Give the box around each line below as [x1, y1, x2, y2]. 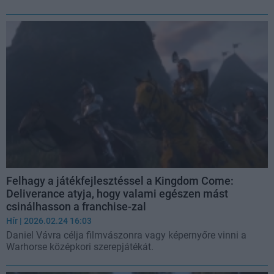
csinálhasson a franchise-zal [6, 199, 146, 213]
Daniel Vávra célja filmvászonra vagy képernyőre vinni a [6, 229, 246, 241]
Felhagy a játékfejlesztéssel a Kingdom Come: [6, 174, 234, 187]
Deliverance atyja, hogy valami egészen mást [6, 187, 228, 200]
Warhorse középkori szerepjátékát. [6, 240, 154, 253]
